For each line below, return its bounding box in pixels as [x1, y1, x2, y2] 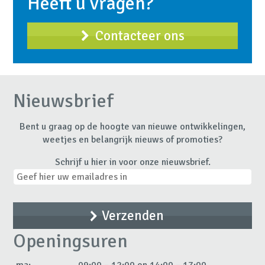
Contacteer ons [95, 27, 185, 44]
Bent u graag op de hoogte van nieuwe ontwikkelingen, [20, 121, 245, 133]
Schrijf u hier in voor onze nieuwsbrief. [54, 156, 211, 169]
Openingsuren [13, 230, 128, 253]
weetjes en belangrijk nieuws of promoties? [43, 134, 222, 146]
